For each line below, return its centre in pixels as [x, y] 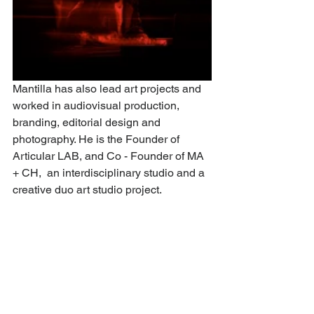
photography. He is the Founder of [97, 139]
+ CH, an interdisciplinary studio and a [110, 172]
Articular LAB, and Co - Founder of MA [110, 156]
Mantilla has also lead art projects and [108, 88]
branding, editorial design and [88, 122]
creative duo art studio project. [87, 189]
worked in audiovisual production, [97, 105]
